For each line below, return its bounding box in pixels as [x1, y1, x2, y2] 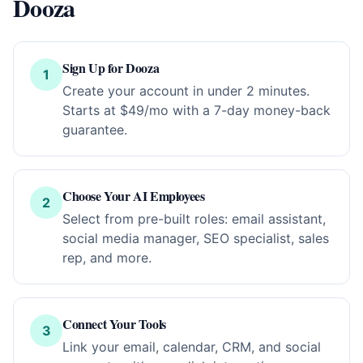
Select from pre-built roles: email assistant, [62, 211, 326, 227]
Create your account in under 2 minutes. [62, 83, 310, 99]
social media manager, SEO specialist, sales [62, 230, 329, 246]
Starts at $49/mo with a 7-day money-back [62, 102, 331, 118]
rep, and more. [62, 250, 152, 266]
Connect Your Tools [62, 314, 166, 333]
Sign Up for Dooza [62, 58, 160, 77]
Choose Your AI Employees [62, 186, 205, 205]
